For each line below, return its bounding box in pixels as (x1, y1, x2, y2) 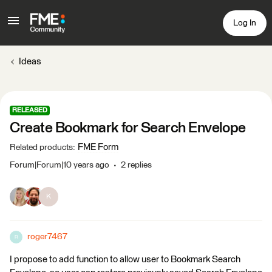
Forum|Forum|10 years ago (10, 161, 109, 169)
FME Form (78, 143, 118, 152)
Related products (10, 143, 73, 152)
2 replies (121, 161, 152, 169)
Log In (233, 18, 256, 27)
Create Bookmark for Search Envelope (10, 121, 246, 135)
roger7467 (27, 233, 67, 241)
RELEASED (12, 107, 47, 114)
